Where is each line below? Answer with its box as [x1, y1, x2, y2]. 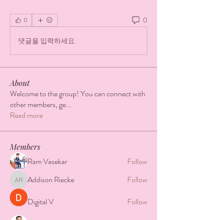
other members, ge [10, 99, 66, 110]
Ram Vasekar [27, 156, 67, 167]
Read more [10, 110, 43, 121]
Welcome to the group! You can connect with [10, 88, 145, 99]
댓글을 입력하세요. [18, 35, 76, 46]
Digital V [27, 196, 54, 207]
